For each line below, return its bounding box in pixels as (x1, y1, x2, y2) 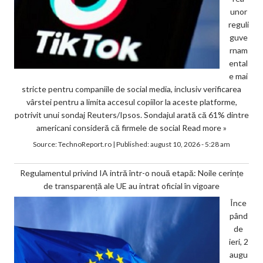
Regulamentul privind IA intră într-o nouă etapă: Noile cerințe (19, 167, 244, 178)
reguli (228, 19, 249, 29)
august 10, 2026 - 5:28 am (150, 139, 230, 149)
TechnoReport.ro (58, 139, 112, 149)
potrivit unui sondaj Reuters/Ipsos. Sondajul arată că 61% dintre (14, 109, 249, 120)
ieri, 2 (228, 236, 248, 247)
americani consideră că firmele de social (36, 122, 182, 133)
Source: (33, 139, 58, 149)
